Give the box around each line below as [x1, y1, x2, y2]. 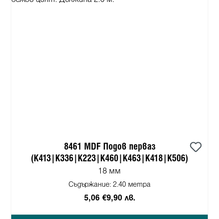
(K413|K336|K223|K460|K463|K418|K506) [31, 154, 188, 163]
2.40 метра [113, 181, 151, 188]
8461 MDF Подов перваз [64, 142, 155, 151]
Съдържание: [68, 181, 113, 188]
